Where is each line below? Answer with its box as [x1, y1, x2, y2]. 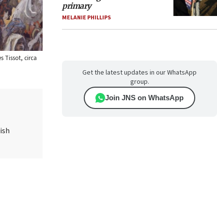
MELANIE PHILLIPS [62, 14, 111, 22]
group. [130, 77, 149, 87]
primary [62, 1, 91, 11]
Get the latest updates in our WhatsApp [82, 68, 197, 77]
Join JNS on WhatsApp [105, 93, 184, 102]
